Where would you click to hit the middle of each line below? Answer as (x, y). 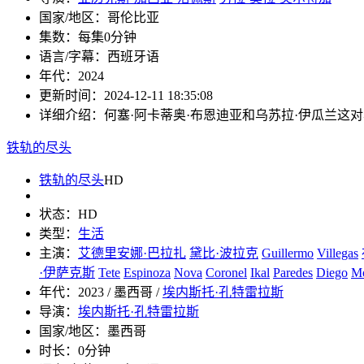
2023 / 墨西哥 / (120, 292)
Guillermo (288, 253)
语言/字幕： (73, 57)
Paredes (293, 273)
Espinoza (147, 273)
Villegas (338, 253)
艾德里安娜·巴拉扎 (132, 253)
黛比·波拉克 (224, 253)
